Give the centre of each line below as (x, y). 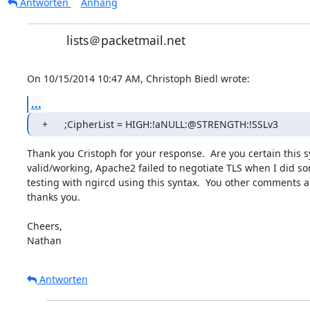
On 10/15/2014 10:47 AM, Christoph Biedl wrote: (138, 78)
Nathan (44, 240)
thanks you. (53, 197)
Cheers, (44, 226)
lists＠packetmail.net (126, 40)
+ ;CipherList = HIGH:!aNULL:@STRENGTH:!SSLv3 (171, 124)
